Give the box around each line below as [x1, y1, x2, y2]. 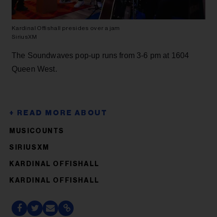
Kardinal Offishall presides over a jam [12, 25, 120, 31]
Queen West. [12, 64, 57, 73]
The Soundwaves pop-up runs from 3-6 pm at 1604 [12, 51, 189, 60]
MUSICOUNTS [9, 127, 64, 135]
